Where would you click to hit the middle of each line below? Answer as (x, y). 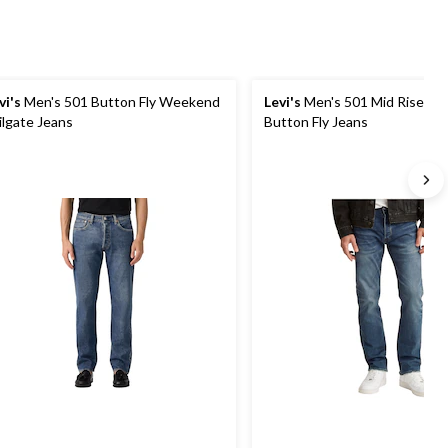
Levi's (282, 101)
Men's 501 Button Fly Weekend (120, 101)
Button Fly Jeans (316, 121)
